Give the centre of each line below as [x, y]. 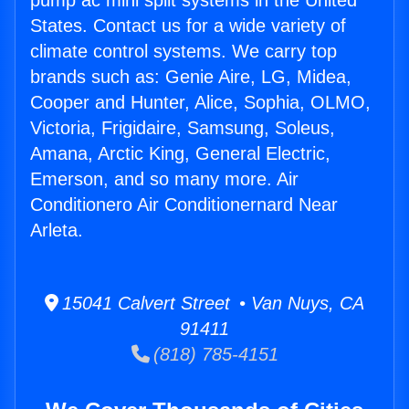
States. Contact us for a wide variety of [188, 26]
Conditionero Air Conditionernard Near [184, 205]
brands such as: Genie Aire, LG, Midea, [191, 77]
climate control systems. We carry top [184, 52]
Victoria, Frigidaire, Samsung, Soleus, [183, 128]
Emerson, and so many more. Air [164, 179]
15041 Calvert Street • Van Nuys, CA [211, 304]
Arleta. [57, 231]
